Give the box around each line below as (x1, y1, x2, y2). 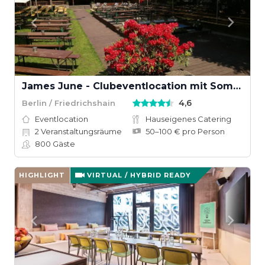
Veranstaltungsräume (39, 127, 122, 136)
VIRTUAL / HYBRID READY (87, 171, 191, 179)
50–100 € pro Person (146, 127, 225, 136)
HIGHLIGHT (19, 171, 65, 179)
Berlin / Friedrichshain (22, 98, 115, 108)
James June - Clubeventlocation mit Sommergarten (233, 80, 241, 92)
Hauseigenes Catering (146, 114, 231, 124)
